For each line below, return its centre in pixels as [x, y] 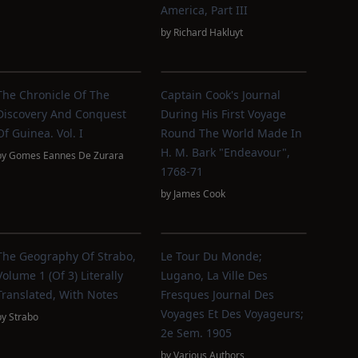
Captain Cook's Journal [221, 95]
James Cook [200, 194]
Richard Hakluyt [209, 32]
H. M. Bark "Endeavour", [226, 152]
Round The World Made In [232, 133]
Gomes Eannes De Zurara [66, 155]
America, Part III [205, 10]
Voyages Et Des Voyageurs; [233, 314]
